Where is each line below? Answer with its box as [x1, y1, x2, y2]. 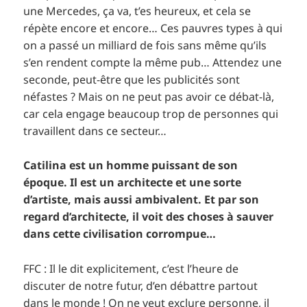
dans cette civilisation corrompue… [23, 226, 217, 242]
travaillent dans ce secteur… [23, 123, 167, 138]
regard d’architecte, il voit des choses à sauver [23, 209, 274, 225]
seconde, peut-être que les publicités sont [23, 71, 241, 87]
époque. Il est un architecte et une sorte [23, 175, 242, 191]
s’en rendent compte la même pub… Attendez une [23, 54, 282, 70]
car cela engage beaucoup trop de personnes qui [23, 106, 279, 121]
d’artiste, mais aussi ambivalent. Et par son [23, 192, 260, 208]
